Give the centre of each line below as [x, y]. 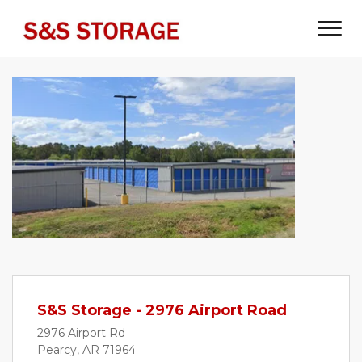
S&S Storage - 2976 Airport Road [162, 310]
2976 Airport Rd [81, 333]
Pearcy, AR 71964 [86, 350]
